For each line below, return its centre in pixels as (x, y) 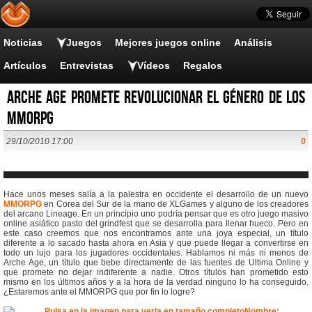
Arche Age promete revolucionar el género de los (156, 98)
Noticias (23, 42)
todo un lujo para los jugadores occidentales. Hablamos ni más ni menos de (156, 253)
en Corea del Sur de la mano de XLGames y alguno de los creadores (175, 204)
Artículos (25, 65)
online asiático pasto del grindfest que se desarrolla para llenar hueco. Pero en (156, 224)
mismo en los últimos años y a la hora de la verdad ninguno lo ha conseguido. (156, 282)
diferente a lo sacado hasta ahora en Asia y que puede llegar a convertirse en (156, 243)
